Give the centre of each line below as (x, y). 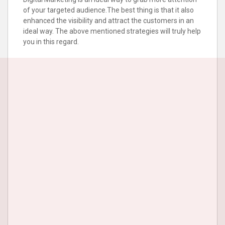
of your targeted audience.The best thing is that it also (108, 10)
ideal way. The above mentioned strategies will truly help (112, 31)
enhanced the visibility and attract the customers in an (108, 21)
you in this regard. (51, 42)
